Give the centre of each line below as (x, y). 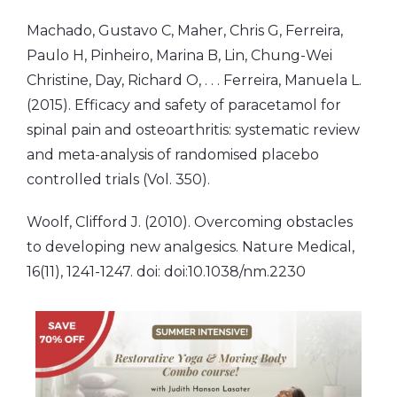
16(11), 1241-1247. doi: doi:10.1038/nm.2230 (166, 271)
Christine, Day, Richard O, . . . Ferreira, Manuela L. (194, 80)
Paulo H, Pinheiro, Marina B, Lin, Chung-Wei (179, 55)
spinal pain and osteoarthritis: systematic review (193, 129)
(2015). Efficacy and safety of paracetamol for (184, 105)
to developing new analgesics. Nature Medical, (191, 246)
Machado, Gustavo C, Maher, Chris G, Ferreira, (185, 30)
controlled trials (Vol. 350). (118, 179)
